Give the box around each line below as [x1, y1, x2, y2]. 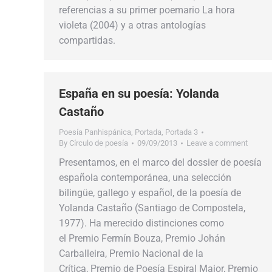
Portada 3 [165, 127, 198, 137]
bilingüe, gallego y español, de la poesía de [59, 187, 241, 199]
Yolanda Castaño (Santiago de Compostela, [59, 202, 245, 214]
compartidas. [59, 35, 115, 46]
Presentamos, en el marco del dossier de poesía [59, 157, 262, 168]
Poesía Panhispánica [59, 127, 131, 137]
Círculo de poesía [69, 138, 128, 148]
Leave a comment [186, 138, 248, 148]
